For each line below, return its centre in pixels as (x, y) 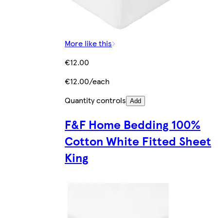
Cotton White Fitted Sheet (138, 140)
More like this (88, 43)
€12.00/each (87, 81)
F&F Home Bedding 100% (133, 124)
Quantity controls (95, 100)
